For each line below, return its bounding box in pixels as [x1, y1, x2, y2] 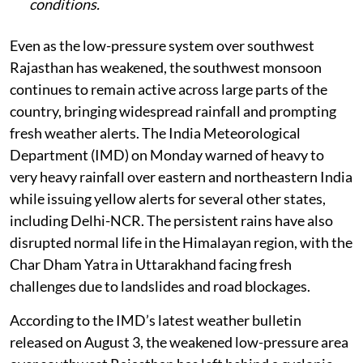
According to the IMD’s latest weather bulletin [10, 310, 301, 329]
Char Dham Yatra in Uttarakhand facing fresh [10, 254, 292, 273]
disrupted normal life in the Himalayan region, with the [10, 233, 352, 251]
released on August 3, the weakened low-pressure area [10, 332, 348, 351]
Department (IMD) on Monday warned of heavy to [10, 145, 324, 164]
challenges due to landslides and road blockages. [10, 276, 310, 295]
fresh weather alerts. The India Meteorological [10, 123, 301, 142]
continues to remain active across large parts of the [10, 79, 327, 98]
